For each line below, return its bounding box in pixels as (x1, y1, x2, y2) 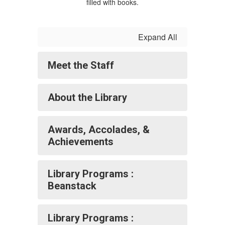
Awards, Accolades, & (48, 124, 150, 136)
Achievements (48, 136, 114, 148)
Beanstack (48, 180, 96, 192)
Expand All (138, 31, 177, 43)
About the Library (48, 91, 127, 103)
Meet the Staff (48, 59, 114, 71)
